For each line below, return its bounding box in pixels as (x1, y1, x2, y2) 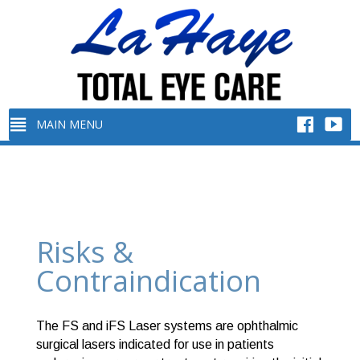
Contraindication (35, 261, 261, 301)
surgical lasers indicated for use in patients (35, 337, 274, 351)
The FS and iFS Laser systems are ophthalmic (35, 319, 298, 333)
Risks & (35, 232, 133, 272)
